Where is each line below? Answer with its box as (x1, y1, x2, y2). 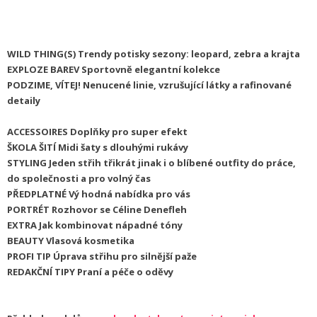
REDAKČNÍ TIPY (7, 265, 75, 279)
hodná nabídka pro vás (81, 188, 190, 201)
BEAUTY (7, 234, 46, 248)
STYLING (7, 156, 49, 170)
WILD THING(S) (7, 47, 78, 61)
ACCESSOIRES (7, 125, 70, 139)
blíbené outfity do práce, (177, 156, 296, 170)
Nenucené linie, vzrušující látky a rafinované (83, 79, 292, 92)
